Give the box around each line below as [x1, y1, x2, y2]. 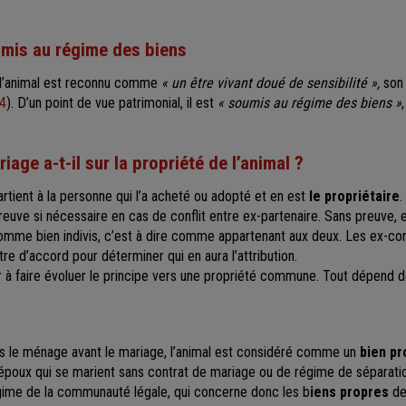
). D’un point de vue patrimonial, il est [6, 93, 217, 111]
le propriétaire [309, 187, 400, 205]
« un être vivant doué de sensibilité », [161, 73, 383, 92]
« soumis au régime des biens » [217, 93, 401, 111]
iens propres [310, 382, 389, 401]
